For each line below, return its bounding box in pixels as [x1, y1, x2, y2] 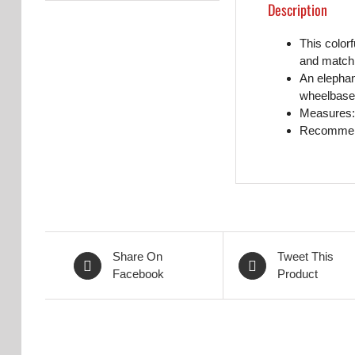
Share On [113, 250, 163, 263]
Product [277, 267, 319, 281]
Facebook [113, 267, 165, 281]
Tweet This [277, 250, 334, 263]
